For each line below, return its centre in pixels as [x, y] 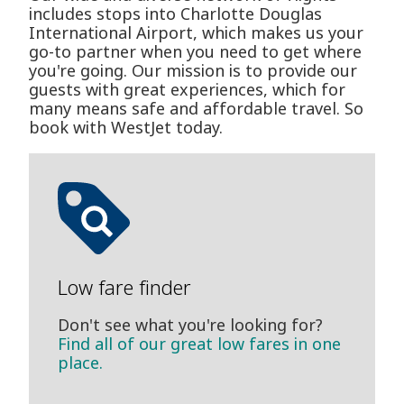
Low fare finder [124, 287]
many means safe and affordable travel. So [196, 109]
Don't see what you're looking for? [190, 325]
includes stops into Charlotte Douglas [175, 14]
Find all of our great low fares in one [199, 344]
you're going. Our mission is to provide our [193, 71]
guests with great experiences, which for [187, 90]
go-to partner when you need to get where [195, 52]
